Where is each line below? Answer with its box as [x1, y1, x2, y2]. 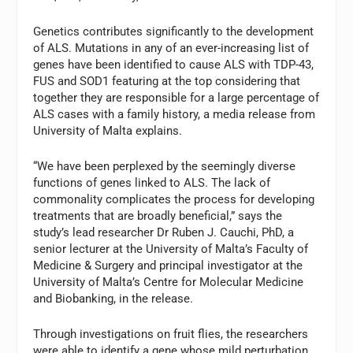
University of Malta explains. [33, 124, 183, 138]
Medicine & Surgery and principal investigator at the [33, 258, 303, 273]
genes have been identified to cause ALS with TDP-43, [33, 58, 314, 72]
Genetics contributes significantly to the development [33, 24, 314, 39]
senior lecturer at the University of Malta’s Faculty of [33, 242, 309, 256]
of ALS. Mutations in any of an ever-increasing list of [33, 41, 310, 55]
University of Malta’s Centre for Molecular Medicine [33, 275, 304, 289]
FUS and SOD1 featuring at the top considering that [33, 74, 301, 88]
